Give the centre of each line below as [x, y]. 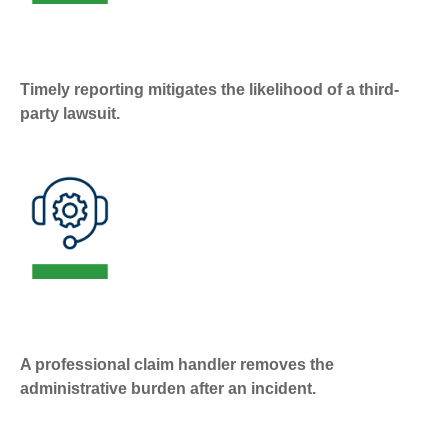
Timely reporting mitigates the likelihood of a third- [209, 90]
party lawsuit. [70, 114]
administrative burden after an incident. [168, 388]
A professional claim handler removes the [177, 364]
